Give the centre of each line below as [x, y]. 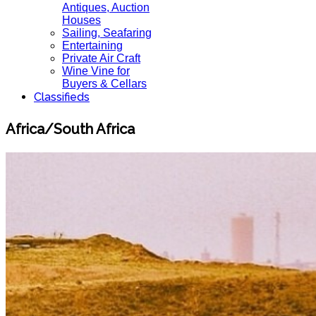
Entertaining [92, 45]
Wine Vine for [96, 71]
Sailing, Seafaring [107, 33]
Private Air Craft [101, 58]
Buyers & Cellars [104, 84]
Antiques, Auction [106, 7]
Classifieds [62, 97]
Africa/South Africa [70, 129]
